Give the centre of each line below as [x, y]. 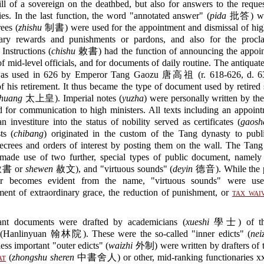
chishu [64, 51]
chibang [29, 133]
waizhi [121, 245]
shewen [39, 169]
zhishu [30, 27]
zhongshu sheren [43, 257]
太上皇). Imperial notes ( [72, 98]
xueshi [197, 222]
